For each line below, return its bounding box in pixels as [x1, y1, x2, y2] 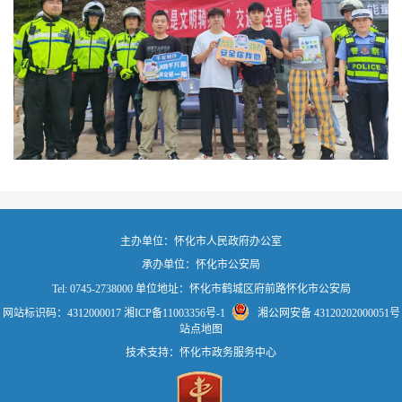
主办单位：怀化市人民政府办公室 [120, 234, 282, 248]
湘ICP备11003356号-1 [123, 306, 225, 319]
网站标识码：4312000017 [2, 306, 124, 319]
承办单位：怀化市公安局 [142, 258, 260, 272]
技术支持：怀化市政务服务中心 [126, 346, 276, 360]
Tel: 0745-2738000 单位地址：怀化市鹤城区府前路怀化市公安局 [51, 282, 351, 295]
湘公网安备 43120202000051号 [254, 306, 400, 319]
